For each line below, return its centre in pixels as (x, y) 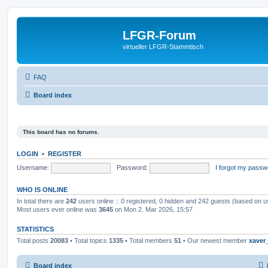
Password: (132, 167)
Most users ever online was (58, 209)
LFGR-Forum (159, 35)
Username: (33, 167)
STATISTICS (35, 229)
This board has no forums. (61, 132)
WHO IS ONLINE (42, 190)
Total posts (33, 240)
